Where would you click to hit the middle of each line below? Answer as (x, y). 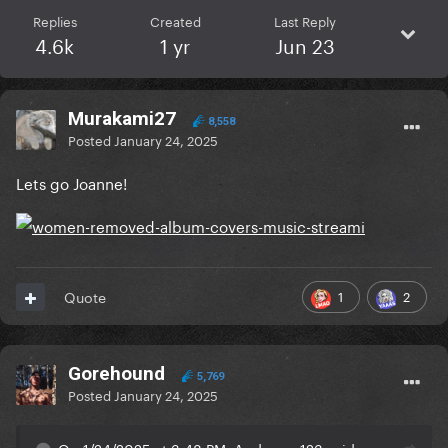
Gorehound (116, 374)
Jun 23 (304, 44)
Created (175, 20)
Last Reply (304, 20)
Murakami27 (122, 119)
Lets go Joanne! (71, 182)
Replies (54, 20)
